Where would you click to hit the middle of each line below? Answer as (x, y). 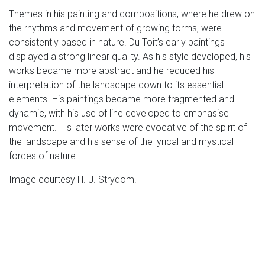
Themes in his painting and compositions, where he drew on (132, 14)
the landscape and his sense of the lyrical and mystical (121, 142)
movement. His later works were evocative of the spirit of (128, 127)
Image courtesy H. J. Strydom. (73, 180)
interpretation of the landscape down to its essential (116, 85)
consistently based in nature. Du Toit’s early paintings (117, 42)
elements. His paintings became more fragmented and (122, 99)
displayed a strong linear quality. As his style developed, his (130, 56)
